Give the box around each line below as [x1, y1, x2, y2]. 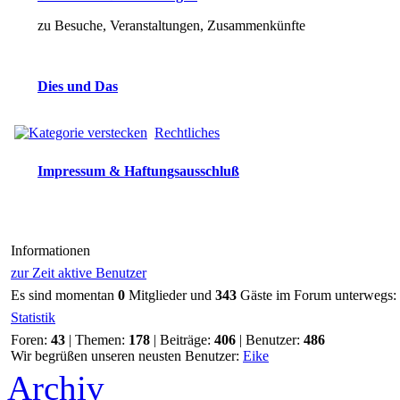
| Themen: [65, 332, 129, 347]
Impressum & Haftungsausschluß [37, 163, 239, 179]
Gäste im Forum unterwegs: [237, 287, 396, 303]
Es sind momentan [11, 287, 118, 303]
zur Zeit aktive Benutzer [11, 265, 146, 280]
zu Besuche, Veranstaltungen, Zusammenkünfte [37, 18, 305, 33]
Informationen [11, 243, 90, 258]
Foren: [11, 332, 51, 347]
